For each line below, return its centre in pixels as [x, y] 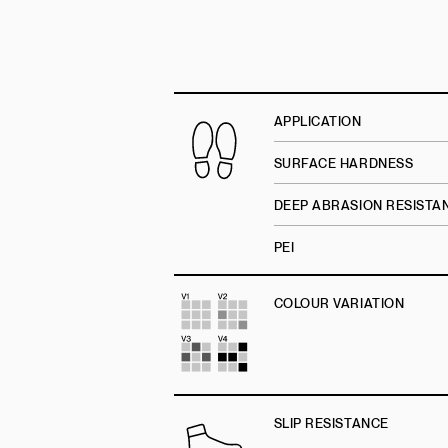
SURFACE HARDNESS [343, 164]
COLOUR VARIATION [339, 304]
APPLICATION [317, 122]
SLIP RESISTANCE [331, 424]
